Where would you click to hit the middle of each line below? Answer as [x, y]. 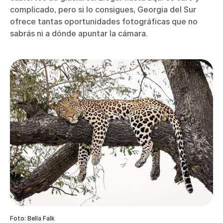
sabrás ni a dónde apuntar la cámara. [79, 34]
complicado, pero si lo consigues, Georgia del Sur [103, 10]
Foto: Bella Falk [32, 218]
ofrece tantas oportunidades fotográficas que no [104, 22]
